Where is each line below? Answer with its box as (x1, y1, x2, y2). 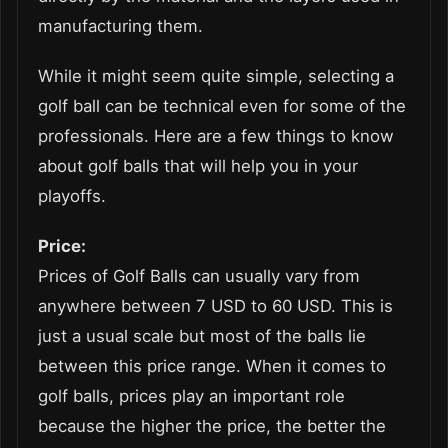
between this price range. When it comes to (38, 355, 386, 376)
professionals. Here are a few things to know (38, 125, 394, 146)
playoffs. (38, 185, 106, 206)
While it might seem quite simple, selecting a (38, 65, 394, 86)
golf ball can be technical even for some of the (38, 95, 406, 116)
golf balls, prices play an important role (38, 385, 345, 406)
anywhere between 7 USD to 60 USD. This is (38, 295, 393, 316)
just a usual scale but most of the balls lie (38, 325, 366, 346)
